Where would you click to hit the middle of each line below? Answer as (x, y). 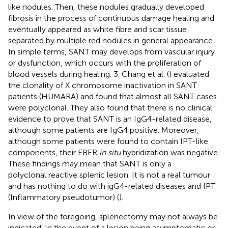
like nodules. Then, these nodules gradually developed (106, 7)
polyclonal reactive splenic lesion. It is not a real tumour (109, 175)
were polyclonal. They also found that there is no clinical (110, 107)
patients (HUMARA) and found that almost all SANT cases (112, 96)
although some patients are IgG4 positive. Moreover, (103, 130)
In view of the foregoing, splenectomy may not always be (113, 216)
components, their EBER (54, 152)
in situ (110, 152)
